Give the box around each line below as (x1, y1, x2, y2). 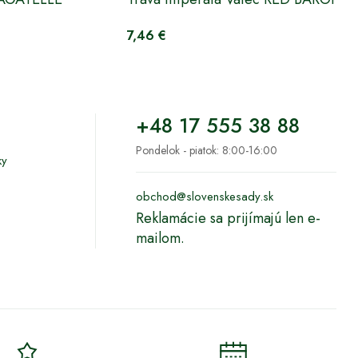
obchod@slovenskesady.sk (136, 187, 274, 205)
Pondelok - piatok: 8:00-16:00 (136, 141, 278, 158)
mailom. (136, 227, 185, 249)
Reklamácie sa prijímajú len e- (136, 207, 321, 229)
